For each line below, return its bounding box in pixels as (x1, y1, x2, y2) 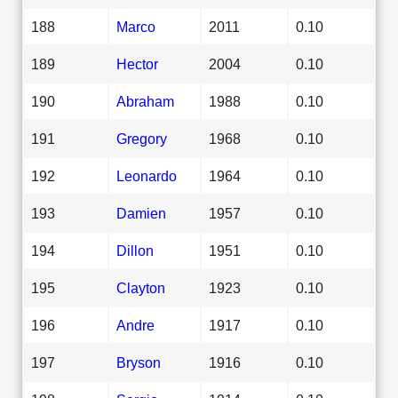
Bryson (116, 354, 161, 370)
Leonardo (116, 167, 177, 184)
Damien (116, 204, 166, 221)
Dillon (116, 242, 154, 259)
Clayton (116, 279, 165, 296)
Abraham (116, 92, 174, 109)
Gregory (116, 130, 167, 147)
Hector (116, 55, 158, 72)
